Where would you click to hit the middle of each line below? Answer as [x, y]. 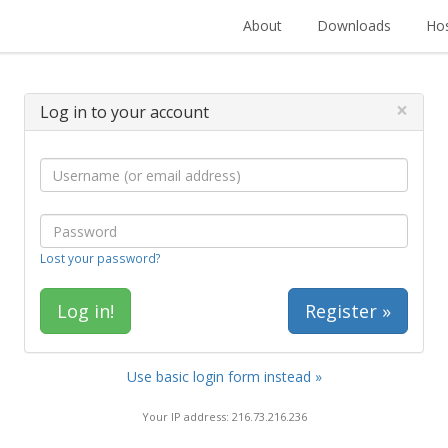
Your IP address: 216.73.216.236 [224, 416]
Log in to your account [124, 112]
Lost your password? [100, 258]
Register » [348, 311]
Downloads [354, 25]
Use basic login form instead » [224, 376]
